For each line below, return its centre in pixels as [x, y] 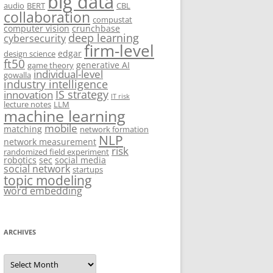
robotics [20, 160]
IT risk [120, 96]
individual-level [68, 74]
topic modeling [48, 180]
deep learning [104, 38]
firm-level [119, 51]
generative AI [103, 65]
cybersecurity [35, 38]
